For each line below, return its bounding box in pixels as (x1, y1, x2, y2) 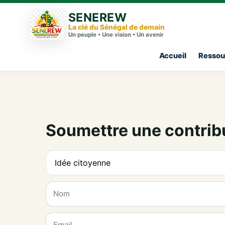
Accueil (159, 51, 186, 60)
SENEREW (68, 11, 127, 25)
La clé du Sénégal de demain (68, 23, 165, 31)
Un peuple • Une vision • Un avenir (68, 31, 164, 38)
